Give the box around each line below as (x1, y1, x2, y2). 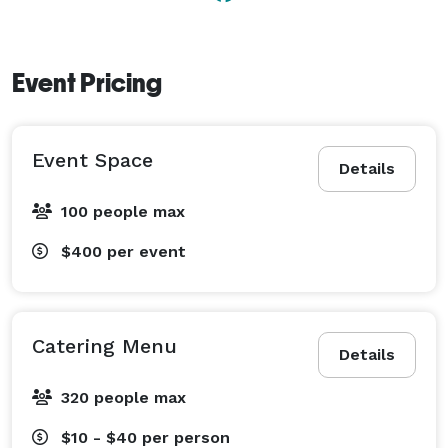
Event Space (32, 147, 153, 172)
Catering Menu (32, 333, 177, 358)
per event (107, 241, 186, 261)
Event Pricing (12, 67, 162, 98)
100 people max (61, 201, 185, 221)
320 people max (61, 387, 186, 407)
